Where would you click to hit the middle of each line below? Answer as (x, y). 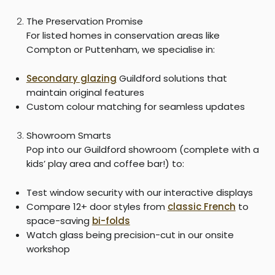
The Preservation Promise (84, 21)
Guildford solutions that (172, 78)
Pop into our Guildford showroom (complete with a (142, 149)
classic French (201, 206)
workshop (48, 249)
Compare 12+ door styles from (97, 206)
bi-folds (111, 220)
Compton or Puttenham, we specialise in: (120, 49)
